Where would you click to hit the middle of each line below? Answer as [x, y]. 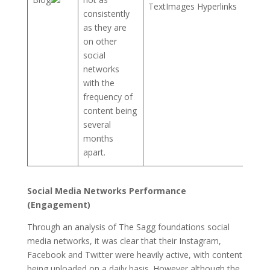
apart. [94, 152]
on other [100, 41]
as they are [105, 27]
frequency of [108, 96]
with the [99, 83]
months [98, 138]
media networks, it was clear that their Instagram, [124, 240]
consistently [106, 13]
